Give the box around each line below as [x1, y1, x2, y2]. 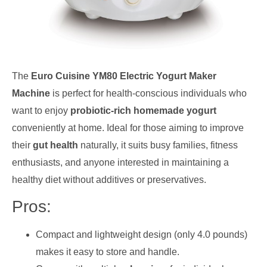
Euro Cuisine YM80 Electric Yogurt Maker [31, 70, 216, 81]
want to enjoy [12, 105, 70, 116]
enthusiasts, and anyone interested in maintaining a [12, 157, 229, 167]
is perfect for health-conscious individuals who [50, 88, 247, 98]
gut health [33, 139, 78, 150]
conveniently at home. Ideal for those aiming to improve [12, 122, 244, 133]
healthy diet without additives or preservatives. [12, 174, 206, 185]
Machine [12, 88, 50, 98]
